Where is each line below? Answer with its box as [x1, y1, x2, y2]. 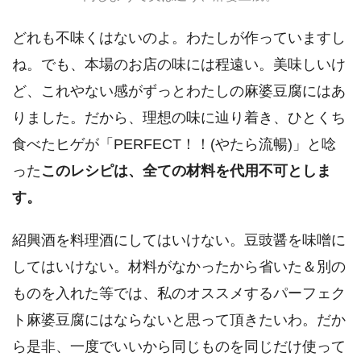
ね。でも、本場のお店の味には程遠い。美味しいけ [12, 56, 346, 73]
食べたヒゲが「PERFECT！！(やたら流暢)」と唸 [12, 135, 336, 152]
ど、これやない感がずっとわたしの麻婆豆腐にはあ [12, 82, 346, 99]
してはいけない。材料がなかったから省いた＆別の [12, 258, 346, 275]
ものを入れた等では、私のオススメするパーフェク [12, 284, 346, 301]
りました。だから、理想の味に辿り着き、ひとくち [12, 109, 346, 126]
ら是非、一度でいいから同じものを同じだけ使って [12, 338, 346, 355]
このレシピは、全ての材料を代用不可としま [41, 162, 331, 179]
